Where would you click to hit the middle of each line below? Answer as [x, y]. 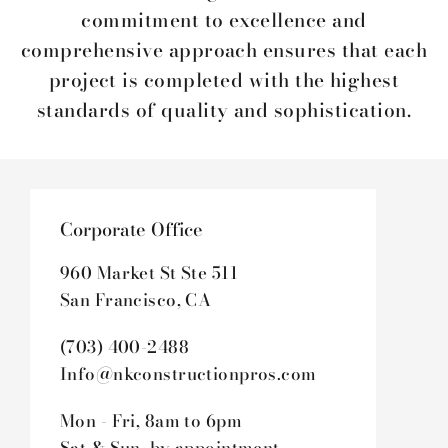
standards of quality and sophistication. [224, 110]
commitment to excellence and [224, 20]
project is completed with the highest [224, 80]
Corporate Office [131, 230]
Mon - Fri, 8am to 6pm [151, 421]
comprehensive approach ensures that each [224, 50]
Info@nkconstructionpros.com [188, 374]
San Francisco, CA [136, 300]
